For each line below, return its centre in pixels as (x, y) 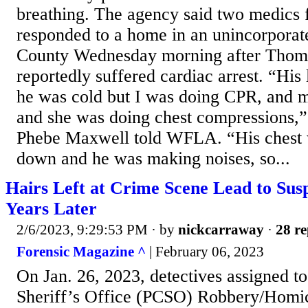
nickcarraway (221, 230)
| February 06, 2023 (205, 251)
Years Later (51, 209)
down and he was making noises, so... (153, 159)
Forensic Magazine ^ (81, 251)
